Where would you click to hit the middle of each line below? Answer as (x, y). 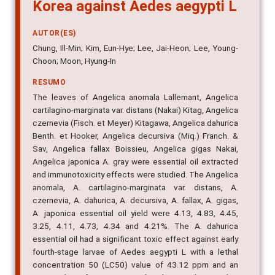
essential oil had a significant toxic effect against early (135, 239)
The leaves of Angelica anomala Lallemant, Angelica (135, 97)
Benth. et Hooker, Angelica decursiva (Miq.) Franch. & (135, 136)
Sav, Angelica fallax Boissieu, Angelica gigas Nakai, (135, 149)
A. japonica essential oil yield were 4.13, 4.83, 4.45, (135, 213)
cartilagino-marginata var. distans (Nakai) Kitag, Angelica (135, 110)
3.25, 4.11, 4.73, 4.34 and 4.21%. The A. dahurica (135, 226)
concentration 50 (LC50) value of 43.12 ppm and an (135, 265)
